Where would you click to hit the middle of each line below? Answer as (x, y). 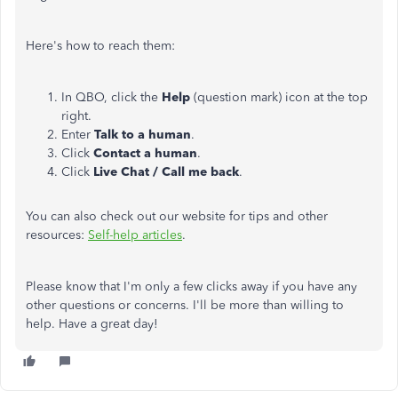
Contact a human (145, 153)
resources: (57, 235)
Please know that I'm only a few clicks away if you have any (191, 287)
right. (76, 116)
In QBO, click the (111, 97)
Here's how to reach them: (100, 46)
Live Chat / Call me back (166, 172)
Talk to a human (143, 135)
